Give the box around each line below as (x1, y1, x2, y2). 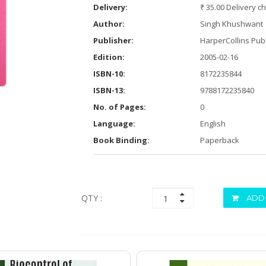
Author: (93, 18, 125, 29)
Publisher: (93, 35, 134, 46)
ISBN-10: (93, 68, 125, 79)
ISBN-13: (93, 85, 125, 96)
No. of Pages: (93, 102, 146, 112)
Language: (93, 118, 135, 129)
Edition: (93, 52, 125, 62)
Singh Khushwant (199, 18, 263, 29)
